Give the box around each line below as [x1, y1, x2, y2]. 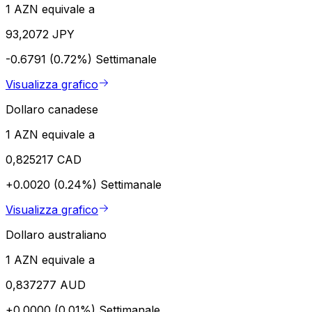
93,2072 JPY [6, 26, 75, 41]
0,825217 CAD [6, 152, 81, 166]
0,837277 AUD [6, 277, 86, 292]
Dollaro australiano [6, 227, 107, 242]
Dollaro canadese [6, 102, 98, 116]
